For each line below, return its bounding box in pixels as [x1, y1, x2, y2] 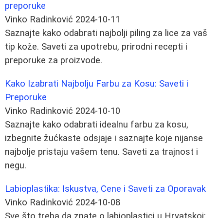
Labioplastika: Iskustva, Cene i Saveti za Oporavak [5, 183, 206, 194]
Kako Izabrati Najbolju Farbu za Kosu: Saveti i [5, 78, 188, 89]
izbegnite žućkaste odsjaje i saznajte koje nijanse [5, 132, 203, 144]
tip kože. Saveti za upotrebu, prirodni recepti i [5, 41, 187, 52]
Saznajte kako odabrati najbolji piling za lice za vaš [5, 27, 207, 38]
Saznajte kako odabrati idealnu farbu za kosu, [5, 119, 188, 130]
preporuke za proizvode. [5, 54, 102, 66]
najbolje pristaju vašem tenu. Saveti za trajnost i [5, 146, 198, 157]
